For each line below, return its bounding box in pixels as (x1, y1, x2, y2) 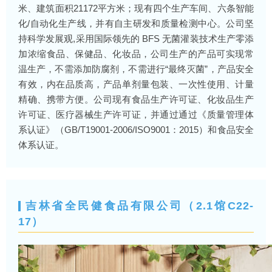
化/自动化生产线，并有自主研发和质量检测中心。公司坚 (18, 18, 254, 29)
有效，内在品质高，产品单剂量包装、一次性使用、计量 (18, 79, 254, 89)
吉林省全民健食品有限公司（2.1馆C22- (25, 200, 254, 212)
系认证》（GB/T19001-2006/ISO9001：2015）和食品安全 (18, 124, 254, 135)
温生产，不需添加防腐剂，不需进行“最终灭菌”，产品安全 (18, 64, 254, 74)
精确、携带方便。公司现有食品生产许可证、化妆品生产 (18, 94, 254, 104)
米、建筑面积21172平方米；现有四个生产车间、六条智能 (18, 3, 254, 13)
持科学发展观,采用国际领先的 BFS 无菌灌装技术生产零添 (18, 33, 254, 44)
